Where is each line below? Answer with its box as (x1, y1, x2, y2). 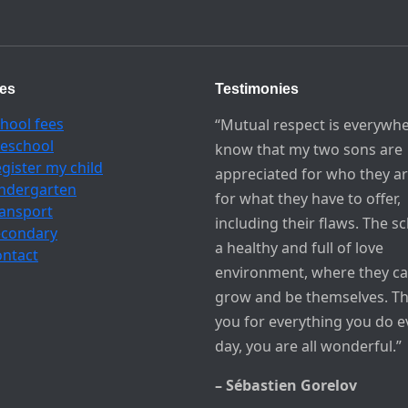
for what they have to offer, (215, 189, 401, 209)
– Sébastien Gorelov (215, 375, 357, 396)
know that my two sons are (215, 139, 403, 160)
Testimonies (215, 81, 299, 97)
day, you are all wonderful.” (215, 336, 402, 357)
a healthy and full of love (215, 238, 383, 259)
